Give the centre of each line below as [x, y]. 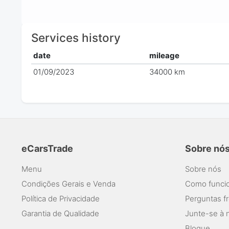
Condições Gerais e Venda [68, 184]
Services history [76, 37]
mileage [165, 56]
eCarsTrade [47, 148]
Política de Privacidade [61, 198]
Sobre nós [203, 169]
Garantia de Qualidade [60, 213]
